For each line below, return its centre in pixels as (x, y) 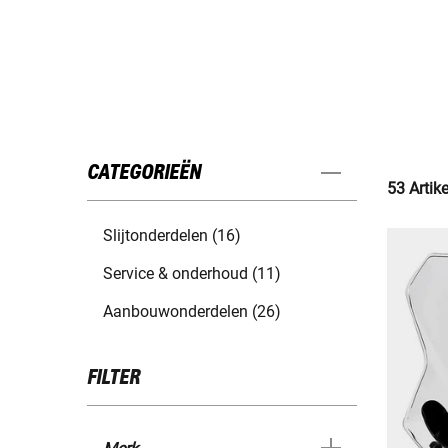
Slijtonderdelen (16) (172, 236)
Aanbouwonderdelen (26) (192, 312)
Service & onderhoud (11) (192, 274)
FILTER (113, 378)
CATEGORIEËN (144, 173)
